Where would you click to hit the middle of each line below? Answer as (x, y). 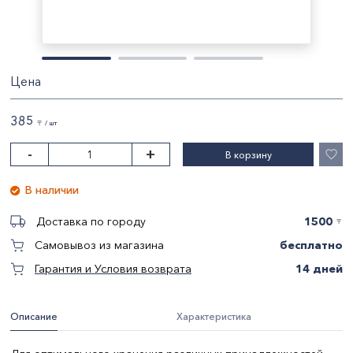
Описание (34, 316)
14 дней (319, 268)
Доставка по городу (91, 221)
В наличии (52, 190)
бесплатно (311, 245)
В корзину (248, 154)
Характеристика (214, 316)
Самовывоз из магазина (99, 245)
